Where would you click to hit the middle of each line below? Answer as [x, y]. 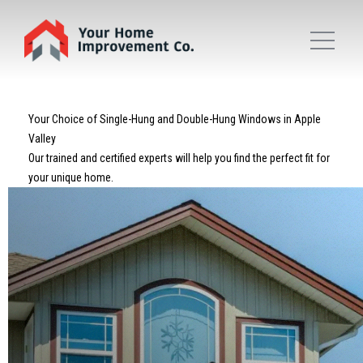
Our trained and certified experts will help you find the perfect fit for [179, 158]
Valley [42, 139]
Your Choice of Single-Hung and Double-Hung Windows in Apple [175, 119]
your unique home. [71, 177]
